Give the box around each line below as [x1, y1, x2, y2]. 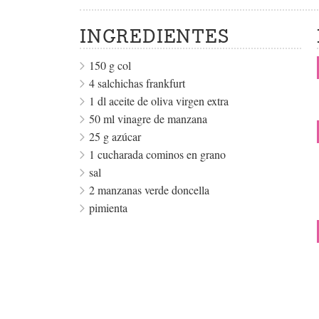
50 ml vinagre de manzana [89, 111, 207, 127]
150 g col [89, 58, 131, 73]
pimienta [89, 200, 127, 216]
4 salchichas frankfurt [89, 75, 185, 91]
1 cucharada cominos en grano [89, 147, 226, 162]
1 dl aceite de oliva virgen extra [89, 93, 229, 109]
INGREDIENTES [80, 24, 229, 49]
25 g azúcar [89, 129, 141, 145]
